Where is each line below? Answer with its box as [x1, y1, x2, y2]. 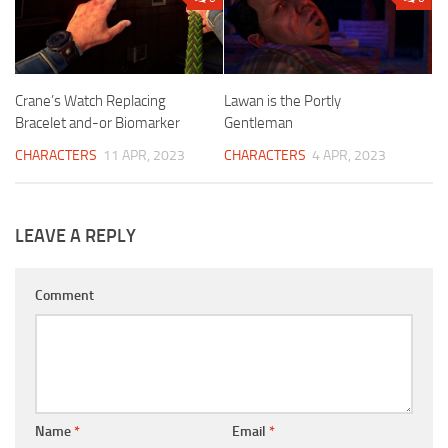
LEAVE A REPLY [15, 225, 136, 248]
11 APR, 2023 [103, 147, 185, 165]
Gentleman [224, 114, 293, 133]
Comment [35, 287, 94, 305]
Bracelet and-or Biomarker [15, 114, 180, 133]
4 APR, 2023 [312, 147, 386, 165]
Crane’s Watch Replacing [15, 92, 166, 111]
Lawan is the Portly [224, 92, 341, 111]
